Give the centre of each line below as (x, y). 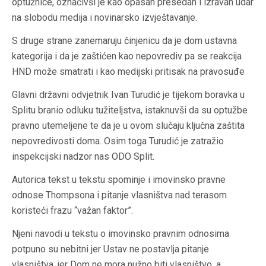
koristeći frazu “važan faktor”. (72, 211)
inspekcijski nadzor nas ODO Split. (83, 157)
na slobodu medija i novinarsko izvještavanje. (104, 18)
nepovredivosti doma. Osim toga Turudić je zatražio (118, 141)
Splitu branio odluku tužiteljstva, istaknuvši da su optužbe (130, 110)
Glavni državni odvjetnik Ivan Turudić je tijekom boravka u (128, 95)
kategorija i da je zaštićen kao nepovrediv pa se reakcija (127, 56)
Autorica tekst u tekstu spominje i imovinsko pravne (119, 180)
